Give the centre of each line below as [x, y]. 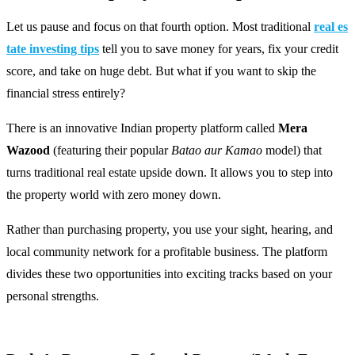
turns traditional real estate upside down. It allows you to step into [170, 172]
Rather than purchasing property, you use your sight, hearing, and [170, 229]
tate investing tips [53, 48]
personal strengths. [53, 296]
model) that [292, 150]
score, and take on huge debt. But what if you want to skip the [161, 71]
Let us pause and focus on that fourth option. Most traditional [160, 26]
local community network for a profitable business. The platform [167, 251]
